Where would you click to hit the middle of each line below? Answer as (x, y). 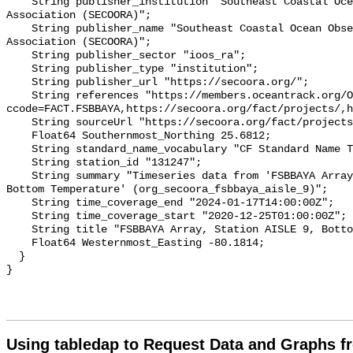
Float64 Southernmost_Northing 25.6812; (19, 136)
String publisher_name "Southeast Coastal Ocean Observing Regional (19, 29)
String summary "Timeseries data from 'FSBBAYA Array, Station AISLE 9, (19, 176)
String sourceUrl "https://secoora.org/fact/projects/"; (19, 123)
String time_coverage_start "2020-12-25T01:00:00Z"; (19, 217)
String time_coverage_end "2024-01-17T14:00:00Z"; (19, 203)
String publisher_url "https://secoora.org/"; (19, 83)
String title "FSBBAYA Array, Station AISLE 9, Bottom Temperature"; (19, 230)
